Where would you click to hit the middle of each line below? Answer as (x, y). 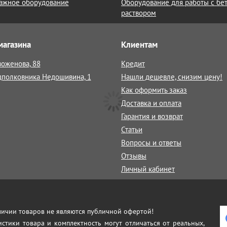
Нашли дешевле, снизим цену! (172, 77)
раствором (139, 13)
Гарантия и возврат (152, 116)
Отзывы (134, 156)
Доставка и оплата (151, 103)
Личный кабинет (148, 169)
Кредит (133, 64)
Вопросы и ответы (151, 143)
